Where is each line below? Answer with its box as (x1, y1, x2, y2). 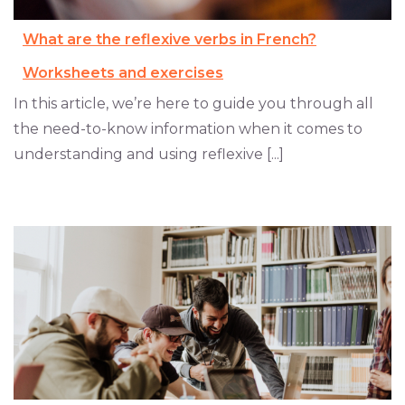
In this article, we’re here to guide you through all (14, 94, 373, 112)
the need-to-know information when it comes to (14, 119, 363, 137)
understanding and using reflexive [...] (14, 145, 284, 163)
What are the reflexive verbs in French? (23, 30, 316, 48)
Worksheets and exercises (23, 63, 223, 81)
